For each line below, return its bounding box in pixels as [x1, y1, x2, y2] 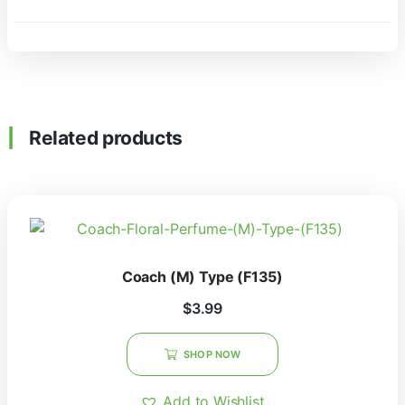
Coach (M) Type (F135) [121, 268, 284, 286]
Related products [29, 127, 183, 149]
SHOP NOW [184, 348, 240, 361]
